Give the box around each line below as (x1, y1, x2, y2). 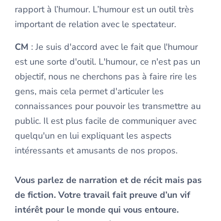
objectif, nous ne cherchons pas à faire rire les (15, 71, 197, 83)
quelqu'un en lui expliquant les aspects (15, 130, 172, 142)
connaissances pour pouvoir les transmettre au (15, 100, 201, 112)
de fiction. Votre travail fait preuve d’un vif (15, 189, 190, 201)
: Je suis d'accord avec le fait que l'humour (29, 41, 198, 53)
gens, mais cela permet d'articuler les (15, 85, 164, 98)
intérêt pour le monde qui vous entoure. (15, 204, 179, 216)
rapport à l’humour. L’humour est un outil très (15, 3, 194, 16)
